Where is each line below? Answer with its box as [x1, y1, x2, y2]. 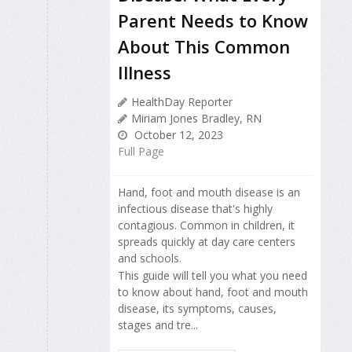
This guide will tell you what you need [118, 267, 307, 283]
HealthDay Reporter [131, 93, 233, 109]
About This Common [118, 34, 290, 58]
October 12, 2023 [131, 126, 223, 142]
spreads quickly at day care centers [118, 233, 295, 249]
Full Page [118, 143, 164, 159]
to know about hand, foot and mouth [118, 284, 308, 299]
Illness [118, 60, 171, 84]
